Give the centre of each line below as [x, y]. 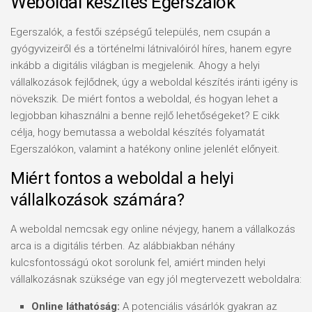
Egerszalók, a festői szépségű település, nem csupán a [140, 32]
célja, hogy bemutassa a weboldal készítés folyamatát [138, 132]
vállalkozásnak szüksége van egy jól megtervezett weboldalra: [156, 279]
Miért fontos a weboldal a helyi [122, 178]
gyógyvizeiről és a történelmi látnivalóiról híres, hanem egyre [151, 49]
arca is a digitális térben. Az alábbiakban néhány [123, 246]
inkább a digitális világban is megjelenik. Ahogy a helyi [135, 65]
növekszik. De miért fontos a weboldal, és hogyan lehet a [144, 99]
